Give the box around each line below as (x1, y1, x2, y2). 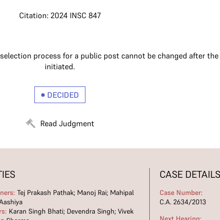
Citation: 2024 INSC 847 (19, 10, 101, 20)
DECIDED (47, 90, 79, 100)
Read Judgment (40, 118, 94, 128)
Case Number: (159, 188, 203, 197)
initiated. (45, 61, 75, 71)
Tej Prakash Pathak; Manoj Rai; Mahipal (15, 188, 135, 197)
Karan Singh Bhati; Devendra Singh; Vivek (7, 207, 134, 216)
